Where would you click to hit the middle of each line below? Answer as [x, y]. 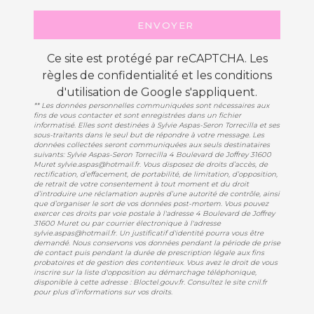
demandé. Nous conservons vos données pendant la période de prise [157, 243]
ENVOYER [165, 25]
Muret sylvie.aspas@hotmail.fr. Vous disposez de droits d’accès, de [151, 165]
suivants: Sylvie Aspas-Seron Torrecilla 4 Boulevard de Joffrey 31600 [152, 155]
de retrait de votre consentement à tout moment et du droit [141, 184]
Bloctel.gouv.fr [158, 282]
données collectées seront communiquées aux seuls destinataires [152, 145]
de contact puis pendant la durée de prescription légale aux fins [149, 253]
